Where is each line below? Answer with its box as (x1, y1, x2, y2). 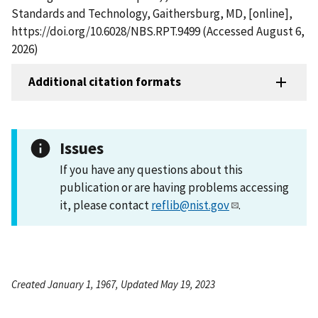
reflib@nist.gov (151, 197, 229, 213)
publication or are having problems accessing (60, 179, 289, 195)
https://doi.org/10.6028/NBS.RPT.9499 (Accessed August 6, (11, 23, 305, 39)
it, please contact (60, 197, 151, 213)
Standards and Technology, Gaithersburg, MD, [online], (11, 5, 292, 21)
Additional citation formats (28, 74, 181, 90)
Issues (60, 137, 104, 158)
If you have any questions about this (60, 161, 243, 177)
